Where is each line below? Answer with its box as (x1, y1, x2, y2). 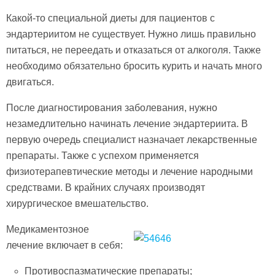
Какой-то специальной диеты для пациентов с (6, 12, 215, 23)
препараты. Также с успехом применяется (6, 150, 199, 161)
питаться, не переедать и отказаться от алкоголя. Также (6, 44, 261, 55)
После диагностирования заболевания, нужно (6, 102, 217, 113)
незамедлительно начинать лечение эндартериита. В (6, 118, 248, 129)
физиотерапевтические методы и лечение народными (6, 166, 253, 177)
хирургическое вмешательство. (6, 198, 149, 209)
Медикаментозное (6, 223, 89, 234)
